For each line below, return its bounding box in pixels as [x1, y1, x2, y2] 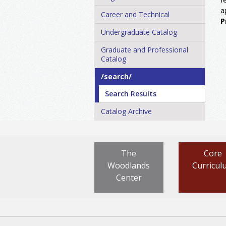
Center [116, 172, 142, 183]
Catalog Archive [101, 106, 152, 116]
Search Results [105, 88, 156, 98]
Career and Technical [101, 9, 169, 19]
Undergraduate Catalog [101, 27, 177, 37]
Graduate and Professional [101, 44, 188, 54]
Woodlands [107, 159, 150, 171]
